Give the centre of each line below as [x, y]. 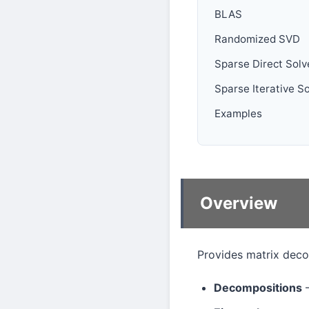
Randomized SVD [257, 39]
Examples [238, 113]
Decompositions [258, 287]
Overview [239, 203]
